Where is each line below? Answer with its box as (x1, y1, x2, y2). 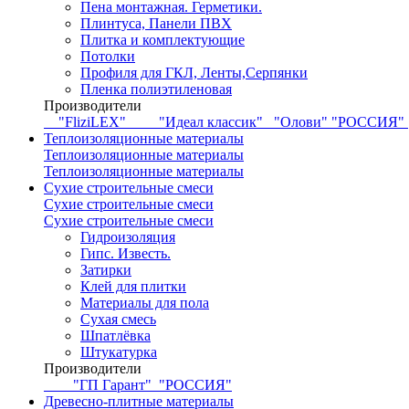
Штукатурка (80, 344, 157, 360)
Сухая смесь (80, 311, 156, 327)
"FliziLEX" (58, 114, 126, 130)
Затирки (80, 262, 131, 278)
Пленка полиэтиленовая (80, 81, 232, 97)
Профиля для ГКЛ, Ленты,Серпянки (80, 65, 308, 80)
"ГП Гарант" (73, 377, 152, 393)
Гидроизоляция (80, 229, 175, 245)
